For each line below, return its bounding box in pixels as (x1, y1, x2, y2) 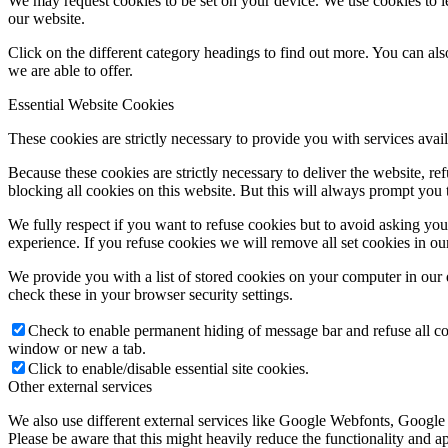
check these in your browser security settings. (8, 285, 293, 303)
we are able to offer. (8, 61, 133, 79)
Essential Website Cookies (8, 95, 174, 113)
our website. (8, 9, 85, 27)
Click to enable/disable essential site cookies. (28, 359, 309, 377)
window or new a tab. (8, 339, 146, 357)
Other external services (8, 377, 152, 395)
